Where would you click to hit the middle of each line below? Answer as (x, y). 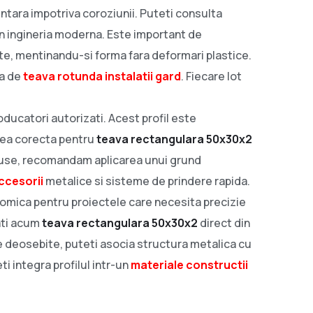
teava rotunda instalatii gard (102, 76)
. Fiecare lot (211, 76)
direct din (224, 223)
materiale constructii (189, 264)
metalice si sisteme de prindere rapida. (147, 181)
